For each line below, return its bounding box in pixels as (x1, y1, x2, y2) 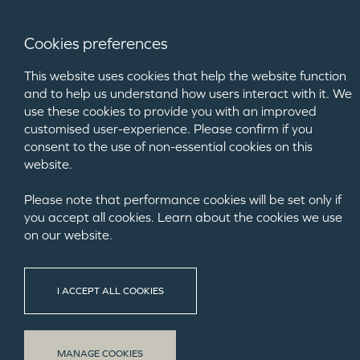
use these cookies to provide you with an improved (24, 104, 317, 118)
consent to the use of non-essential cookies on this (24, 139, 313, 153)
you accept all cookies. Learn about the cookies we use (24, 210, 342, 224)
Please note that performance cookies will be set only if (24, 192, 342, 207)
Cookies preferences (24, 35, 168, 52)
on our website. (24, 227, 112, 242)
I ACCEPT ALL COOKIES (57, 285, 164, 297)
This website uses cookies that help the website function (24, 68, 346, 83)
